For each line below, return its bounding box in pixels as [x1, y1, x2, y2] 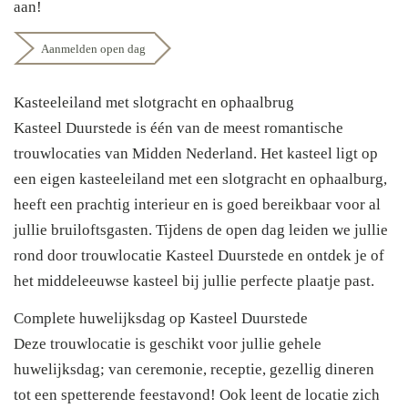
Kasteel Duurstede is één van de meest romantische [14, 119, 343, 138]
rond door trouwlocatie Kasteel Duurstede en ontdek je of [14, 247, 384, 265]
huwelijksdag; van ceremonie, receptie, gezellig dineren [14, 361, 374, 379]
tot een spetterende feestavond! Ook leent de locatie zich [14, 386, 380, 404]
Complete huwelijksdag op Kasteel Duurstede [14, 310, 311, 328]
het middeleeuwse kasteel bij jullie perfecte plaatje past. [14, 272, 374, 291]
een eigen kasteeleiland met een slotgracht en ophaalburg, [14, 170, 387, 189]
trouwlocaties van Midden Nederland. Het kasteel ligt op [14, 145, 378, 163]
